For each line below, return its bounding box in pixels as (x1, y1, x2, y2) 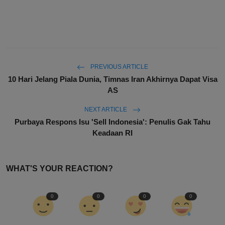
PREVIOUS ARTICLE (89, 63, 148, 71)
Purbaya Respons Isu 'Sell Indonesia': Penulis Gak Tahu (15, 118, 210, 127)
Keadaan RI (92, 129, 133, 138)
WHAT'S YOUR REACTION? (6, 164, 113, 173)
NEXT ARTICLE (84, 106, 129, 114)
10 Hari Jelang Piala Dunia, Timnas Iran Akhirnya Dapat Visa (8, 75, 217, 84)
